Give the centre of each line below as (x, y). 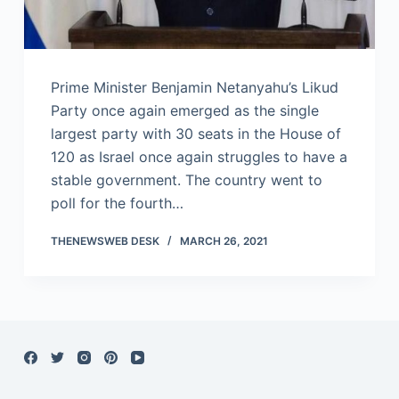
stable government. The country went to (186, 180)
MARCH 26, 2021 (224, 241)
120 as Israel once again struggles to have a (199, 157)
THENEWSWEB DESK (105, 241)
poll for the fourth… (117, 204)
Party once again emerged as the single (184, 111)
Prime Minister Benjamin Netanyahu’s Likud (194, 88)
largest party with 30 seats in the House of (195, 134)
